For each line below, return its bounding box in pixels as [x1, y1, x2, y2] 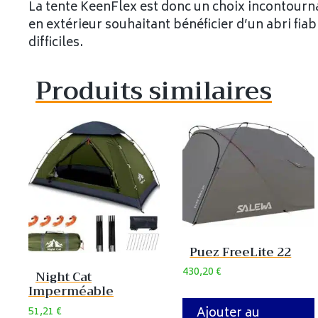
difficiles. [28, 33, 83, 55]
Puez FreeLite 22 [190, 241, 292, 263]
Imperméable [28, 281, 114, 302]
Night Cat [35, 267, 92, 288]
